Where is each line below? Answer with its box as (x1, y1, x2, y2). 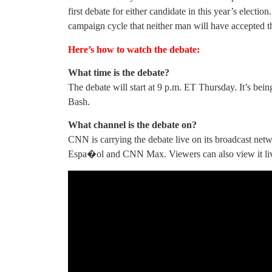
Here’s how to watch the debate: (68, 44, 200, 55)
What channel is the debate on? (68, 120, 197, 131)
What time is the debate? (68, 67, 169, 78)
